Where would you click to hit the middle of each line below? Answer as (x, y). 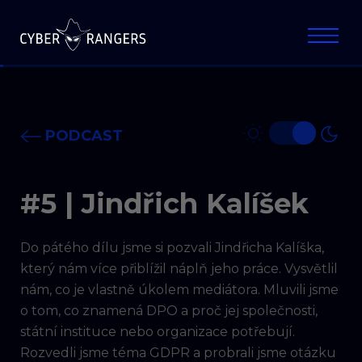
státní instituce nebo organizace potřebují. (158, 332)
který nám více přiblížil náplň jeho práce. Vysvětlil (179, 269)
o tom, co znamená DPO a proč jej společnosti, (169, 311)
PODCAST (82, 136)
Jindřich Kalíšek (195, 204)
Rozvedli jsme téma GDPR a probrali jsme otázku (178, 353)
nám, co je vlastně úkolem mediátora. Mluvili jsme (179, 290)
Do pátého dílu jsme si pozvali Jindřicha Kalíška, (172, 248)
